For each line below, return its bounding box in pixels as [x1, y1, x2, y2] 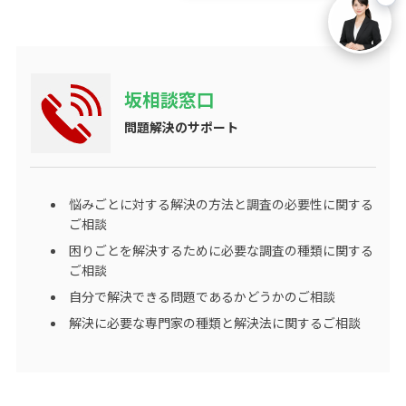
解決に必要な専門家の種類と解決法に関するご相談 [68, 313, 361, 332]
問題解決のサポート [123, 117, 238, 136]
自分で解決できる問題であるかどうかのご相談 [68, 286, 335, 305]
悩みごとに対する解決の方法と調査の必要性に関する [68, 194, 373, 213]
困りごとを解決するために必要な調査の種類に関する [68, 240, 373, 259]
